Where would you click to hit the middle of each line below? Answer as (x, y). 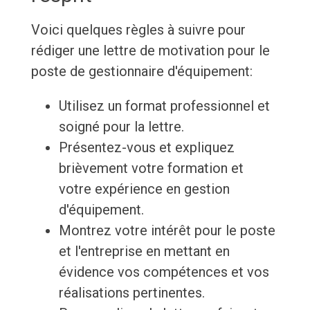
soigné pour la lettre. (121, 127)
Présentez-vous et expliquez (146, 148)
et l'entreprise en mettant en (144, 252)
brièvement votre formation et (151, 168)
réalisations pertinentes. (131, 293)
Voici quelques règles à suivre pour (138, 30)
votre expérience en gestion (144, 189)
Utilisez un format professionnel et (164, 106)
